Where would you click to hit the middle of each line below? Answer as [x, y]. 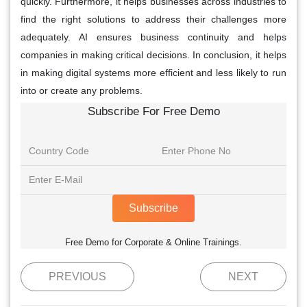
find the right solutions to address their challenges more [153, 20]
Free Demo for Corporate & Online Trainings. [153, 243]
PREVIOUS [77, 277]
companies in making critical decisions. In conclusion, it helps [153, 55]
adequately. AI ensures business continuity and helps [153, 37]
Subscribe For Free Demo [153, 112]
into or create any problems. [82, 91]
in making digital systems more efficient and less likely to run [153, 73]
